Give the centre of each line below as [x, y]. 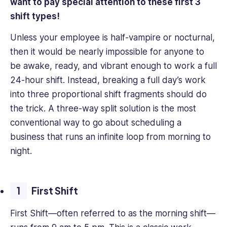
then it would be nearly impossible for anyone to [107, 52]
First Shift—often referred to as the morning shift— [113, 213]
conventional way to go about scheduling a [96, 123]
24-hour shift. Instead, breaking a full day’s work [108, 80]
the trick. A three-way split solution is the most [103, 109]
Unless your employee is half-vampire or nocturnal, [112, 38]
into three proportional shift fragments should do [108, 94]
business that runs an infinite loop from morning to [110, 137]
